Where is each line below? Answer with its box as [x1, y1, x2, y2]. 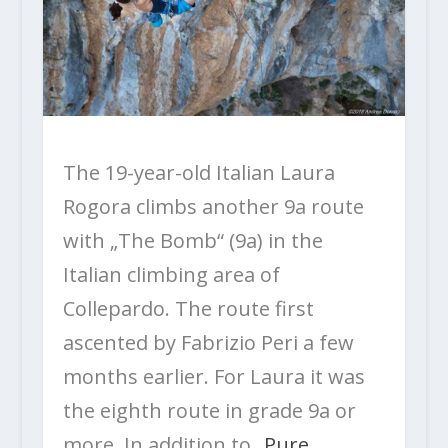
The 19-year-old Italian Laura [62, 158, 335, 186]
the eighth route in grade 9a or [62, 396, 356, 424]
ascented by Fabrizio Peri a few [62, 328, 354, 356]
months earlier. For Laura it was [62, 362, 365, 390]
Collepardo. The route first [62, 294, 314, 322]
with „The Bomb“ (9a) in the [62, 226, 323, 254]
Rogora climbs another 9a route [62, 192, 364, 220]
